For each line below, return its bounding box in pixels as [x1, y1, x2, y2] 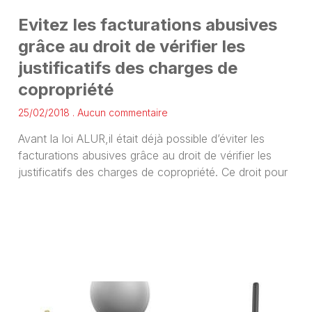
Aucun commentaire [74, 106, 168, 118]
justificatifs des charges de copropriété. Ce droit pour [17, 164, 288, 179]
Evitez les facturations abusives [17, 14, 277, 35]
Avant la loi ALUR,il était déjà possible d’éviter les [17, 131, 265, 146]
